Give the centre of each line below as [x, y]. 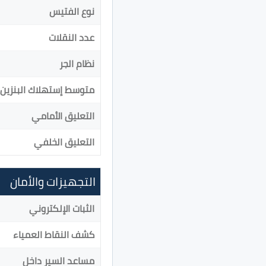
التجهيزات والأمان [53, 181]
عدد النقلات [72, 37]
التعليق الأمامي [63, 115]
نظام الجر [77, 63]
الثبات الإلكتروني [62, 208]
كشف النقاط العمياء [54, 234]
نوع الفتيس [72, 11]
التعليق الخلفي [64, 142]
